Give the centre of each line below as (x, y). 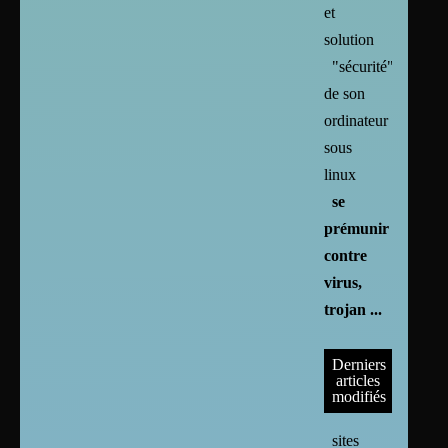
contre (346, 255)
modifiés (359, 396)
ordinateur (356, 120)
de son (345, 93)
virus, (343, 282)
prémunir (357, 228)
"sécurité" (363, 66)
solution (349, 39)
